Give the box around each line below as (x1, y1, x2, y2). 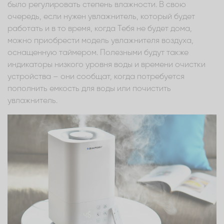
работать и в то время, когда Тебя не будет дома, (7, 24, 192, 33)
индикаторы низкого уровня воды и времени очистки (7, 60, 205, 69)
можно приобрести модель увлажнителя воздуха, (7, 36, 193, 45)
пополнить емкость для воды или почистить (7, 84, 171, 93)
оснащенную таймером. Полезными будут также (7, 48, 188, 57)
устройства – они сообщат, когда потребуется (7, 72, 184, 81)
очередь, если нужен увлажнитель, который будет (7, 12, 195, 21)
